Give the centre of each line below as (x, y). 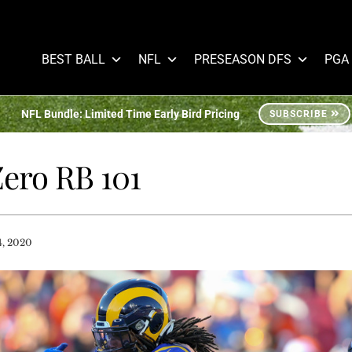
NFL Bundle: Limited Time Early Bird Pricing (130, 114)
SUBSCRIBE (298, 114)
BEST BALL (73, 59)
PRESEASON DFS (243, 59)
